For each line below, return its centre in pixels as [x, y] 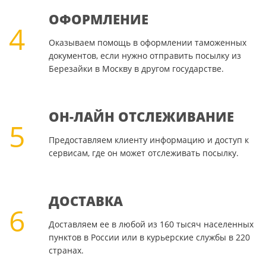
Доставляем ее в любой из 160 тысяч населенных [151, 224]
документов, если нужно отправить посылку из [145, 56]
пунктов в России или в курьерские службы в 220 [149, 237]
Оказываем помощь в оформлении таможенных [147, 43]
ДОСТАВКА [85, 201]
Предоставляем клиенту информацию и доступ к [148, 140]
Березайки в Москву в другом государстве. [136, 69]
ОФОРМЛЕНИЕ [98, 19]
